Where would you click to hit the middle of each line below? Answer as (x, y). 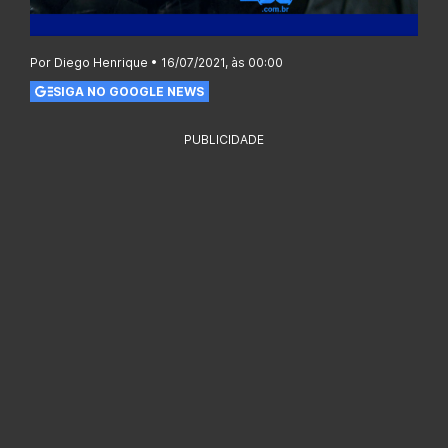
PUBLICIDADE (224, 140)
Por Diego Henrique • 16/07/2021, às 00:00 (156, 63)
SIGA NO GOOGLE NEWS (128, 91)
